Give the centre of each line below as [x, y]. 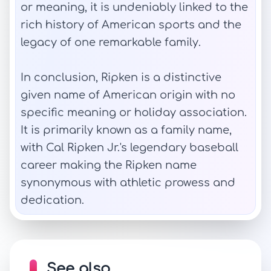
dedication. [52, 200]
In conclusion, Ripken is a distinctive [121, 77]
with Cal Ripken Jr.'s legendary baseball [129, 148]
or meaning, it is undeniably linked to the [134, 7]
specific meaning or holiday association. [134, 113]
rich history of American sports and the [131, 25]
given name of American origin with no [128, 95]
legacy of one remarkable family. [111, 42]
